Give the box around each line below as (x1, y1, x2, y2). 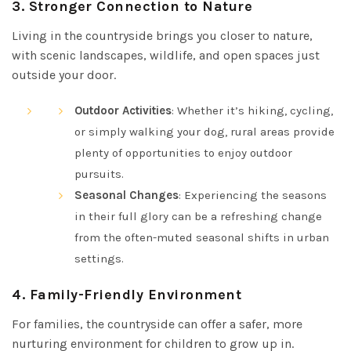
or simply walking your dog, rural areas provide (74, 124, 335, 139)
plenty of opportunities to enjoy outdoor (74, 145, 292, 160)
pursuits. (74, 166, 124, 181)
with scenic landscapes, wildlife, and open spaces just (12, 47, 320, 63)
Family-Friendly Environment (29, 285, 241, 303)
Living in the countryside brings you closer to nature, (12, 27, 313, 43)
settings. (74, 251, 124, 266)
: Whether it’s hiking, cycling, (172, 103, 333, 118)
